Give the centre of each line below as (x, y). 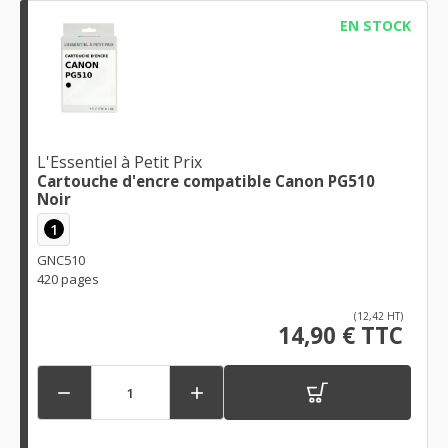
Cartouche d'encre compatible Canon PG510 (206, 180)
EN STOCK (375, 25)
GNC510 (61, 260)
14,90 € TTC (340, 336)
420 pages (68, 279)
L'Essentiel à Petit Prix (119, 161)
